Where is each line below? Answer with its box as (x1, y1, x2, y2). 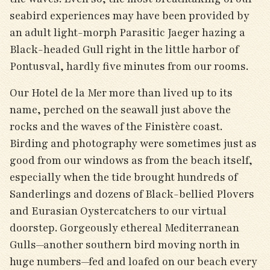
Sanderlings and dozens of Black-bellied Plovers (10, 187, 254, 201)
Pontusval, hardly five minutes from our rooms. (10, 59, 251, 74)
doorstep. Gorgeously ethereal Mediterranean (10, 221, 239, 235)
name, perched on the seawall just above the (10, 102, 231, 117)
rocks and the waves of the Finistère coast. (10, 119, 222, 134)
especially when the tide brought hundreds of (10, 170, 237, 184)
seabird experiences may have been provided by (10, 8, 250, 23)
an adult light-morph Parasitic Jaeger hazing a (10, 25, 245, 40)
